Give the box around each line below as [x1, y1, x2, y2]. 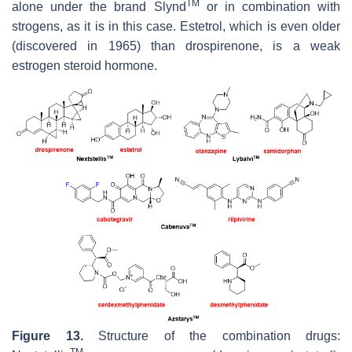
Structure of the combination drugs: [82, 328, 340, 343]
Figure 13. [12, 328, 83, 343]
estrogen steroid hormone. [12, 59, 157, 73]
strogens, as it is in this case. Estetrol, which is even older [12, 20, 340, 34]
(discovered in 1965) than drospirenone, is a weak [12, 39, 340, 53]
